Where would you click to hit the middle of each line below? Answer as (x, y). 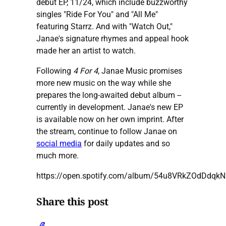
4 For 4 (86, 71)
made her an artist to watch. (86, 50)
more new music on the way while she (104, 83)
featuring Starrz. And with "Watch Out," (104, 26)
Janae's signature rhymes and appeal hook (112, 38)
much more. (58, 155)
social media (59, 143)
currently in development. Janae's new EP (110, 107)
